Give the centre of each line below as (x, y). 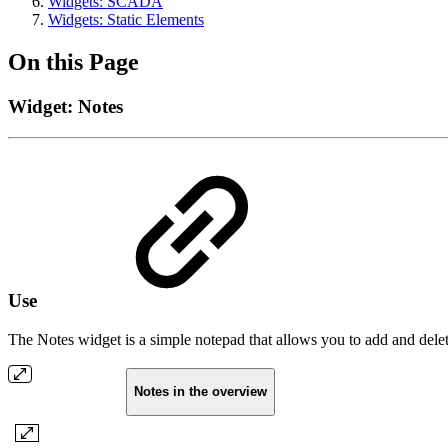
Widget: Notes (65, 106)
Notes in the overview (200, 392)
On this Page (73, 61)
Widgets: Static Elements (126, 19)
